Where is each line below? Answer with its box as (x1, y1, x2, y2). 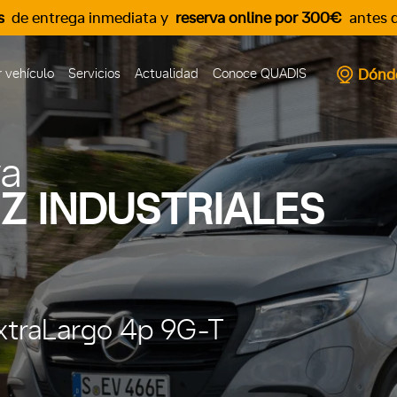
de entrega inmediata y (8, 10, 172, 26)
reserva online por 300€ (175, 10, 342, 26)
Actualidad (134, 67, 198, 81)
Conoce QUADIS (212, 67, 307, 81)
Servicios (67, 67, 121, 81)
